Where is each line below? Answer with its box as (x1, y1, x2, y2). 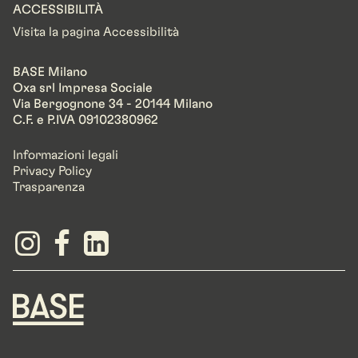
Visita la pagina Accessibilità (13, 25, 179, 38)
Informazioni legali (13, 148, 118, 161)
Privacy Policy (13, 164, 92, 177)
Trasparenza (13, 180, 85, 193)
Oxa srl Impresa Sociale (13, 81, 153, 94)
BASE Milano (13, 65, 87, 78)
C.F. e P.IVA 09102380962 (13, 113, 158, 126)
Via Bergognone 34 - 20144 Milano (13, 97, 221, 110)
